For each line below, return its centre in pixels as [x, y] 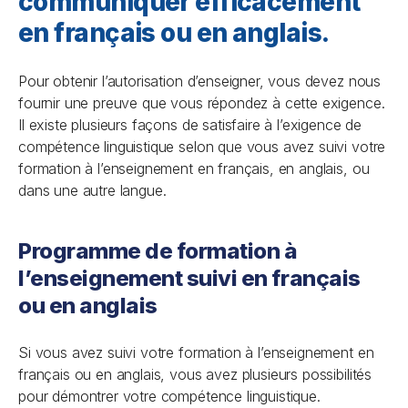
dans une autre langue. [92, 190]
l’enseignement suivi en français [189, 278]
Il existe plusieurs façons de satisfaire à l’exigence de [190, 125]
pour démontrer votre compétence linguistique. [169, 396]
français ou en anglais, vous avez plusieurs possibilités [195, 374]
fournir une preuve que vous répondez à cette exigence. [202, 103]
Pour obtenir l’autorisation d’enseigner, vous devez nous [200, 81]
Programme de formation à [158, 251]
